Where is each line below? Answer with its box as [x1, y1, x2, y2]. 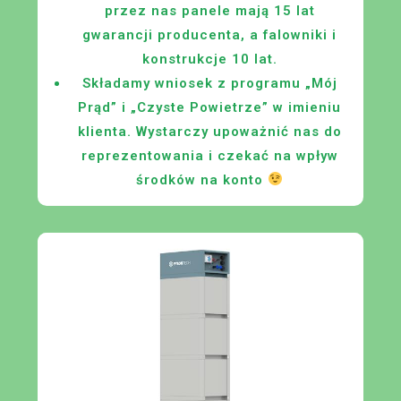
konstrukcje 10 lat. [141, 50, 277, 67]
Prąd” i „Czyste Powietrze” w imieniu [78, 98, 341, 115]
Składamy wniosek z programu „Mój [81, 74, 337, 91]
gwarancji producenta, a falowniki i [82, 26, 337, 43]
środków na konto [135, 171, 268, 188]
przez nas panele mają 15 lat [104, 2, 315, 19]
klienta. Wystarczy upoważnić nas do [77, 123, 342, 140]
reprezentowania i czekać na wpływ [81, 147, 338, 164]
